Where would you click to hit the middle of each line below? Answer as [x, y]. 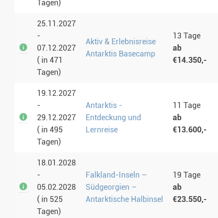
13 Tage [187, 36]
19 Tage [187, 175]
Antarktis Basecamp [120, 54]
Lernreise [102, 130]
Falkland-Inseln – [116, 175]
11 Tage [187, 106]
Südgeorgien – [111, 187]
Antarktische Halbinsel [124, 200]
